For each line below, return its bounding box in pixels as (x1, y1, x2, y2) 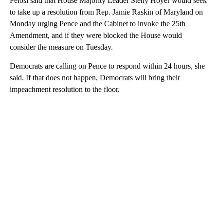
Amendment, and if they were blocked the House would (10, 31, 182, 40)
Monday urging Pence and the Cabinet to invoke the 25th (10, 19, 185, 28)
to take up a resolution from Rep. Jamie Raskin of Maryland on (10, 8, 203, 17)
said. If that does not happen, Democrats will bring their (10, 73, 180, 82)
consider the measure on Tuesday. (10, 43, 113, 52)
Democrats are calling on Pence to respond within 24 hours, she (10, 62, 205, 71)
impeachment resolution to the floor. (10, 85, 120, 94)
